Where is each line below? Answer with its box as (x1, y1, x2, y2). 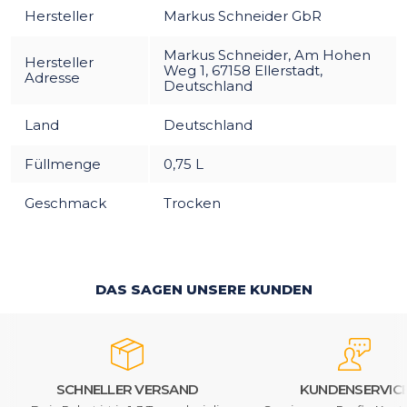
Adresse (25, 68, 80, 86)
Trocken (164, 194, 221, 212)
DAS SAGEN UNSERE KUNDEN (94, 280, 313, 298)
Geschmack (25, 194, 106, 212)
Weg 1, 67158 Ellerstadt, (164, 61, 323, 79)
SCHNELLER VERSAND (55, 380, 199, 398)
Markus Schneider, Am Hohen (164, 45, 371, 64)
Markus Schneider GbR (164, 6, 322, 25)
